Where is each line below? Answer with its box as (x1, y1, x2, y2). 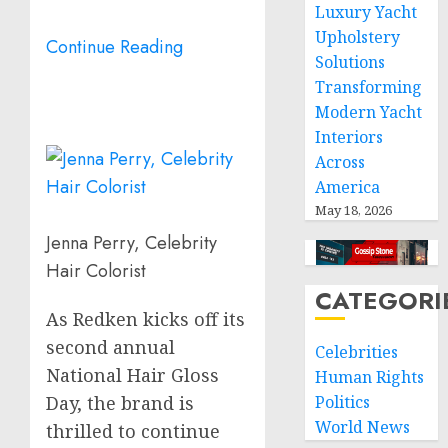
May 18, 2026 (315, 201, 393, 219)
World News (315, 416, 411, 438)
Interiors (315, 126, 384, 148)
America (315, 176, 381, 198)
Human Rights (315, 366, 425, 388)
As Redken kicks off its (46, 307, 245, 332)
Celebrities (315, 341, 399, 363)
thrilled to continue (46, 419, 220, 444)
